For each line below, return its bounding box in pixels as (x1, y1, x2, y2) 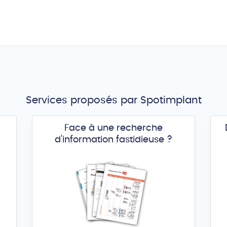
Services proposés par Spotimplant (25, 95, 202, 105)
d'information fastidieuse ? (54, 134, 172, 144)
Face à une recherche (64, 123, 163, 133)
